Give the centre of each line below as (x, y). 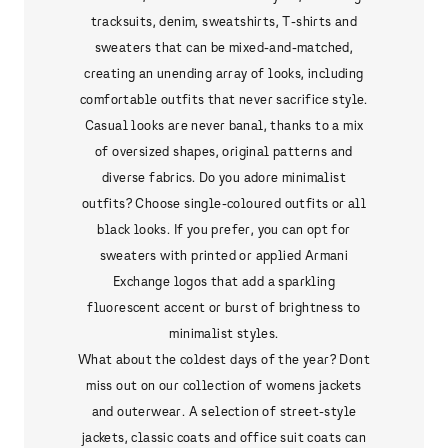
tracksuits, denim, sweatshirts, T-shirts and (224, 21)
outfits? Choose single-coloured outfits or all (224, 203)
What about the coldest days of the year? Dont (224, 359)
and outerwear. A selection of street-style (224, 411)
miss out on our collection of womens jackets (224, 385)
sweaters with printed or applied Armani (224, 255)
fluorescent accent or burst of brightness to (224, 307)
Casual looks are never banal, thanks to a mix (224, 125)
